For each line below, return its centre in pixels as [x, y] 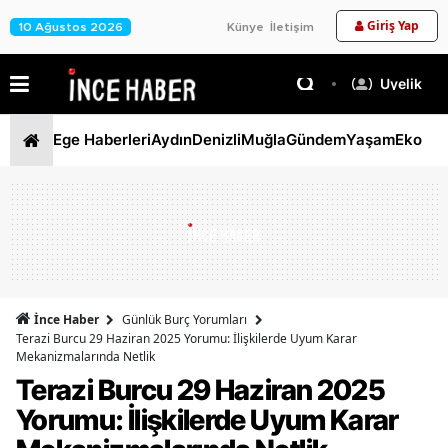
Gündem [316, 140]
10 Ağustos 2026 [70, 27]
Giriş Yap [393, 25]
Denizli [216, 140]
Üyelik [401, 83]
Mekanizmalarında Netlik [85, 356]
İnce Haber [66, 319]
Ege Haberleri [102, 140]
